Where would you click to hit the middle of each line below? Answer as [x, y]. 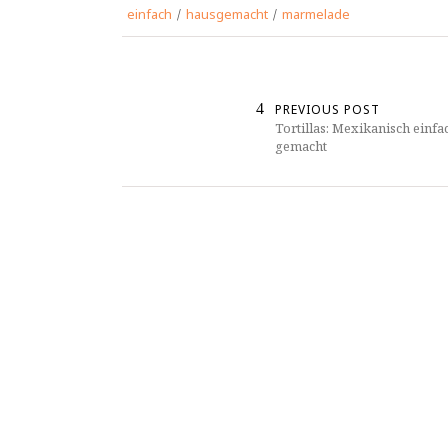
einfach [149, 14]
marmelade [316, 14]
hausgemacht [227, 14]
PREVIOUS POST [327, 110]
